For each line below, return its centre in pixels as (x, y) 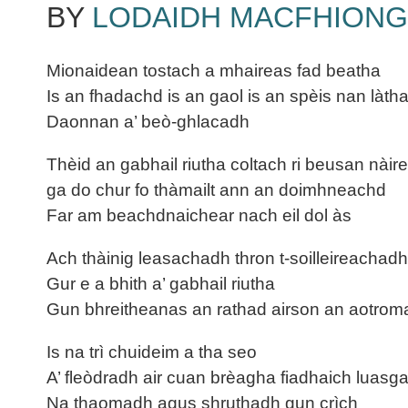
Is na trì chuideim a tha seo (152, 352)
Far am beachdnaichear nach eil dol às (199, 215)
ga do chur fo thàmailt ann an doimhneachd (216, 189)
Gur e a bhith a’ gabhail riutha (161, 283)
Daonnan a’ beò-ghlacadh (148, 121)
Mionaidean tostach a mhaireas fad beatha (214, 70)
